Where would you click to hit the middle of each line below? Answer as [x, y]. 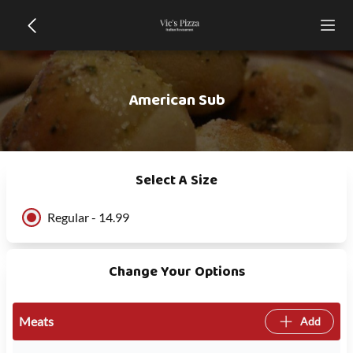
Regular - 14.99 [88, 217]
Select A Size [176, 181]
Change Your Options [176, 272]
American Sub [176, 100]
